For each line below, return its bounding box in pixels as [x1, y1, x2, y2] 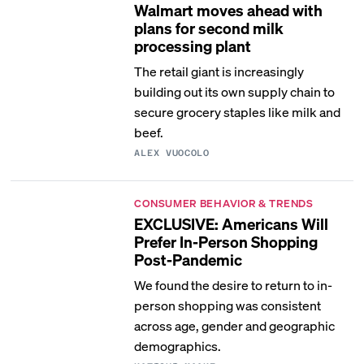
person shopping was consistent [134, 297, 322, 314]
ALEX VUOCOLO [134, 148, 210, 158]
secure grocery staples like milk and [134, 103, 341, 120]
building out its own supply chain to [134, 83, 336, 100]
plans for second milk [134, 18, 284, 37]
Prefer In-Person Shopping [134, 232, 318, 251]
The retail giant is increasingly [134, 63, 305, 80]
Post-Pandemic [134, 249, 243, 269]
